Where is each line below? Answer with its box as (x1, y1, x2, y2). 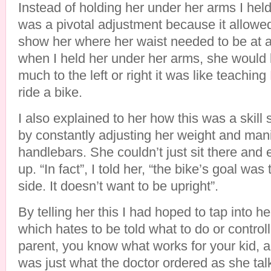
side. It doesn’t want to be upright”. (18, 178, 218, 194)
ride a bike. (18, 85, 82, 100)
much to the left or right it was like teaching (18, 68, 270, 83)
